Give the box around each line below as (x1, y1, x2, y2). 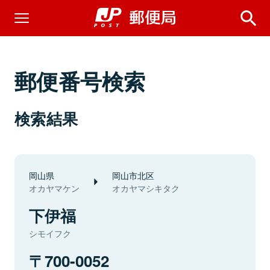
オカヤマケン (29, 182, 80, 194)
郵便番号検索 (14, 65, 146, 96)
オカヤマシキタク (112, 182, 180, 194)
